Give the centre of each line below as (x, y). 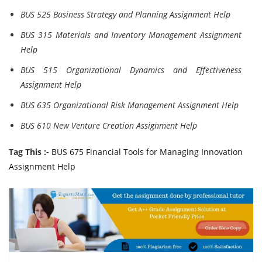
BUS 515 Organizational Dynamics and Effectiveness (131, 70)
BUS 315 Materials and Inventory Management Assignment (131, 35)
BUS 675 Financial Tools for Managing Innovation (147, 152)
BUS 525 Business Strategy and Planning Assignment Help (125, 14)
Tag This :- (29, 152)
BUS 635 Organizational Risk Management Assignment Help (130, 105)
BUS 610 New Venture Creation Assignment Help (109, 125)
